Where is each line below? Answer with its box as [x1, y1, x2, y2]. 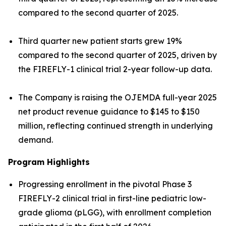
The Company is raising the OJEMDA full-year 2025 [18, 92, 217, 102]
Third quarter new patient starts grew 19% [18, 36, 182, 46]
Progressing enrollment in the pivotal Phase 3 [18, 179, 192, 189]
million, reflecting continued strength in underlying [18, 121, 213, 131]
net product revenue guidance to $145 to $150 [18, 106, 200, 117]
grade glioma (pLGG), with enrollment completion [18, 207, 211, 217]
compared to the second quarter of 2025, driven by [18, 50, 217, 60]
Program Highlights [8, 157, 90, 167]
